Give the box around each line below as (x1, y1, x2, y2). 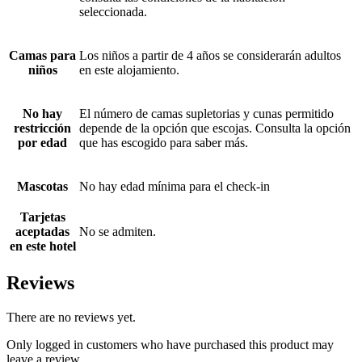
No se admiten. (79, 225, 156, 239)
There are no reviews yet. (6, 310, 136, 325)
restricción (14, 121, 71, 136)
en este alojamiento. (79, 63, 179, 78)
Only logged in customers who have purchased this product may (6, 338, 334, 352)
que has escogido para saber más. (79, 136, 248, 150)
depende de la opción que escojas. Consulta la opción (79, 121, 351, 136)
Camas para (9, 48, 76, 63)
